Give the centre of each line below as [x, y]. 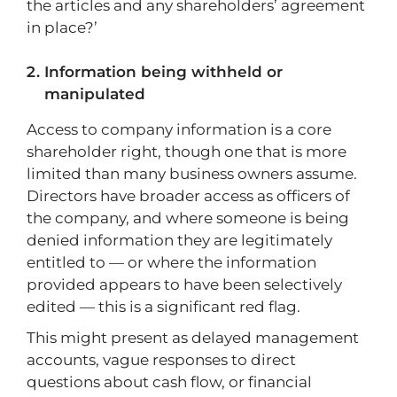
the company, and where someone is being [188, 218]
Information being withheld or [163, 72]
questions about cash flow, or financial [169, 382]
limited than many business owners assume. [192, 174]
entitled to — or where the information [171, 262]
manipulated [95, 94]
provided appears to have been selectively [184, 284]
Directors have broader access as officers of [188, 196]
